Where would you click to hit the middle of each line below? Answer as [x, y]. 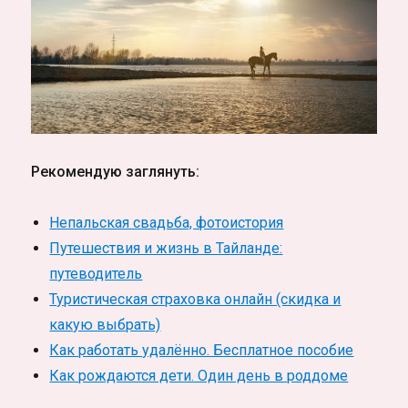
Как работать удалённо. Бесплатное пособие [202, 350]
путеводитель [96, 273]
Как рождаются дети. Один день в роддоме [199, 375]
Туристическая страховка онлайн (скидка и [195, 299]
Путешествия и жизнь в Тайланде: [166, 248]
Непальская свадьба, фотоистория [167, 222]
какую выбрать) [105, 324]
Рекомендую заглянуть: [116, 171]
